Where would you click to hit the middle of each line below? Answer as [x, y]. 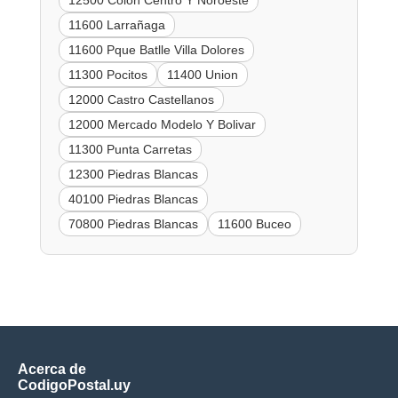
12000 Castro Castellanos [141, 99]
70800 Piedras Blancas [133, 223]
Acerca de [52, 369]
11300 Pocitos [107, 74]
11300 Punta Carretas [130, 149]
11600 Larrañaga [116, 24]
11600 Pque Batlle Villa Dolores [156, 49]
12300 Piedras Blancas [133, 174]
